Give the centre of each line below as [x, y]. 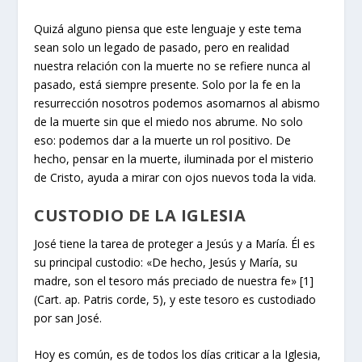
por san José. [68, 318]
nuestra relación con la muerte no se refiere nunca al [173, 66]
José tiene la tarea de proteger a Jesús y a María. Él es [175, 243]
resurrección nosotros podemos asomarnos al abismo [177, 103]
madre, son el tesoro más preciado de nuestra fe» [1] [174, 280]
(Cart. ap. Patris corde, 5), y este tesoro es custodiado [175, 299]
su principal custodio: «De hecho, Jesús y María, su [166, 262]
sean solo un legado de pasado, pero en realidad [162, 48]
